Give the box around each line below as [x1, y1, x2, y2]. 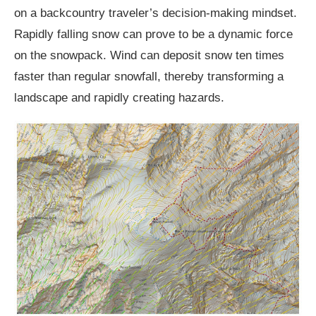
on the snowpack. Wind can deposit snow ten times [14, 49, 284, 63]
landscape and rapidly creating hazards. [14, 91, 224, 105]
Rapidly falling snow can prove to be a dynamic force [14, 28, 293, 42]
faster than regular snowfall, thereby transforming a [14, 70, 284, 84]
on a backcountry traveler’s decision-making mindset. [14, 6, 297, 20]
